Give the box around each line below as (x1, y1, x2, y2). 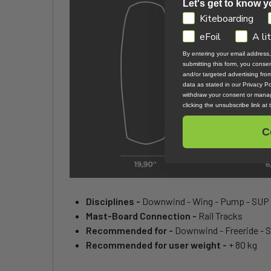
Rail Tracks (198, 210, 243, 222)
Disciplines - (86, 195, 142, 207)
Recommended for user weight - (86, 239, 229, 251)
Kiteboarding (200, 12, 253, 25)
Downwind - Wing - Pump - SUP (142, 195, 269, 207)
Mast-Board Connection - (86, 210, 198, 222)
